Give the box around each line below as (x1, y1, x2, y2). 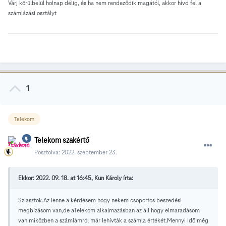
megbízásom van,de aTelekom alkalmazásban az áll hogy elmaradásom (18, 206, 200, 214)
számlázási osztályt (8, 9, 56, 17)
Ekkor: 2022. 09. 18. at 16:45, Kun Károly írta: (18, 174, 133, 182)
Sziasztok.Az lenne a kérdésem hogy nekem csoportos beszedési (18, 196, 182, 204)
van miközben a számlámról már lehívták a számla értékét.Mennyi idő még (18, 216, 208, 224)
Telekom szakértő (34, 135, 89, 145)
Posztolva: (34, 148, 62, 156)
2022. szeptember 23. (62, 148, 117, 156)
